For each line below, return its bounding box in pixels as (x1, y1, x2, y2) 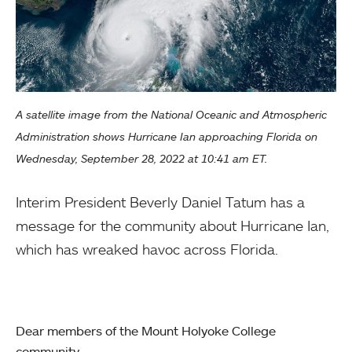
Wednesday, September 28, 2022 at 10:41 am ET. (16, 151, 267, 165)
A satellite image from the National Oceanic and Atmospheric (16, 107, 327, 121)
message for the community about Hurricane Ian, (16, 216, 329, 234)
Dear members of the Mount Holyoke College (16, 322, 276, 339)
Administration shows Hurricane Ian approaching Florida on (16, 129, 317, 143)
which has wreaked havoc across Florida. (16, 240, 278, 258)
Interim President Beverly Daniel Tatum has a (16, 192, 305, 211)
